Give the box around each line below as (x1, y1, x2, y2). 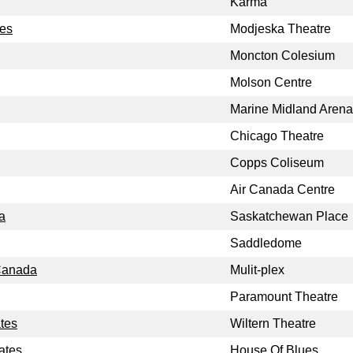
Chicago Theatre (230, 129, 324, 143)
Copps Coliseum (230, 156, 324, 170)
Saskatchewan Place (230, 210, 348, 224)
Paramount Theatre (230, 290, 338, 304)
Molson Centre (230, 76, 312, 90)
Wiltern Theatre (230, 317, 316, 331)
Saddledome (230, 236, 302, 251)
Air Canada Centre (230, 183, 335, 197)
